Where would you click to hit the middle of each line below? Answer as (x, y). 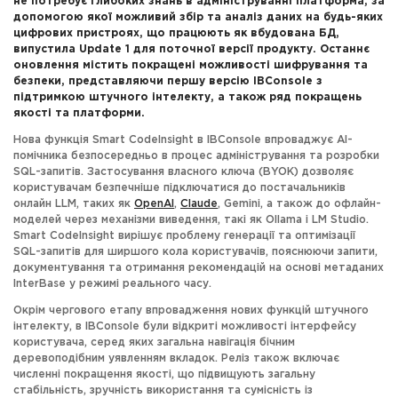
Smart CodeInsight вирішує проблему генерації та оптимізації (184, 236)
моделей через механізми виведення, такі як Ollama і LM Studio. (191, 220)
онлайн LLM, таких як (74, 204)
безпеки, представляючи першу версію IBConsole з (168, 81)
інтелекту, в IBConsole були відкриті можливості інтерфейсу (185, 326)
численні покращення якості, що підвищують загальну (164, 374)
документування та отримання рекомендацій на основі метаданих (199, 268)
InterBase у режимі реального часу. (112, 284)
